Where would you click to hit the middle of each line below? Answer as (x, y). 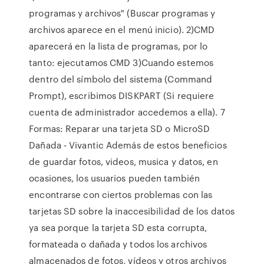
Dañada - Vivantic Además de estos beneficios (128, 145)
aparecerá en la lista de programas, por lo (118, 46)
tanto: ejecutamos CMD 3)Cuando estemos (121, 62)
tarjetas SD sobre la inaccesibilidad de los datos (132, 211)
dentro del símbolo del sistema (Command (121, 79)
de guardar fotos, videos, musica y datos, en (123, 161)
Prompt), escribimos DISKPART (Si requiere (122, 95)
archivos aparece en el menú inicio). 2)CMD (122, 29)
